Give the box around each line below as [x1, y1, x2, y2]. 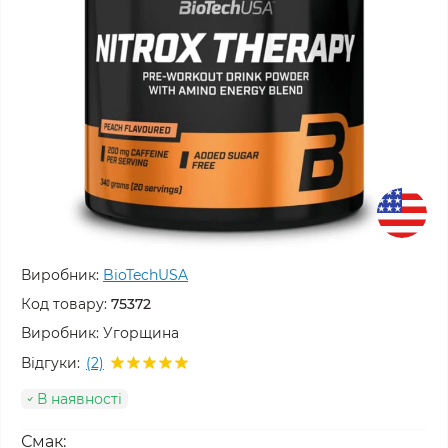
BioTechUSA [103, 266, 188, 284]
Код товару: [21, 295, 107, 313]
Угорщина [103, 324, 179, 342]
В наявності [37, 390, 122, 408]
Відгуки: [21, 353, 80, 372]
